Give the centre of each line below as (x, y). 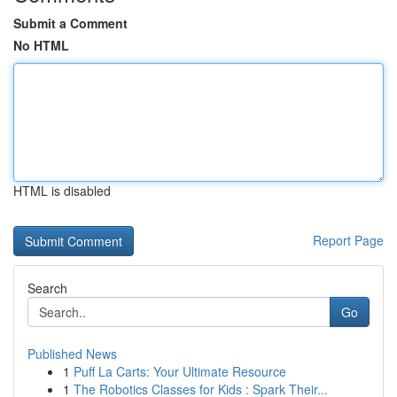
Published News (72, 354)
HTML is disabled (62, 191)
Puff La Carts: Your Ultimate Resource (180, 371)
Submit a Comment (70, 23)
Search (47, 288)
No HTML (41, 45)
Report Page (348, 240)
